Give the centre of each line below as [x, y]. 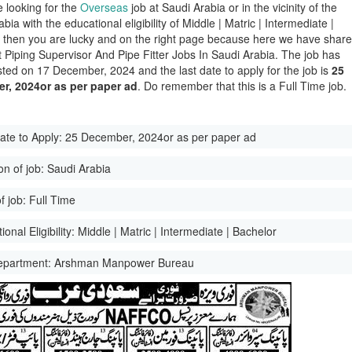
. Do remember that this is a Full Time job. [242, 86]
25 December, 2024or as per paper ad [161, 137]
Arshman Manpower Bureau [125, 262]
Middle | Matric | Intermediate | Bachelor [178, 231]
